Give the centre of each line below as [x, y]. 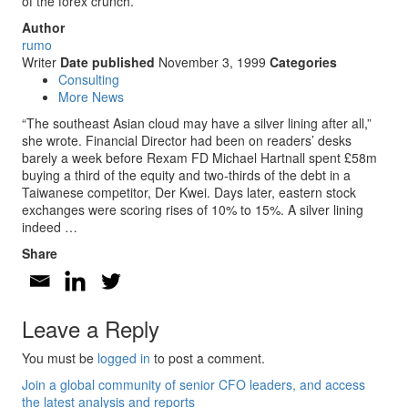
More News [91, 97]
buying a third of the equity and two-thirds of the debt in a [186, 175]
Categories [303, 62]
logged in [124, 358]
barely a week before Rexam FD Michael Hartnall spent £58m [199, 158]
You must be [60, 358]
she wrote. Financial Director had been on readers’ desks [187, 140]
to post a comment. [208, 358]
